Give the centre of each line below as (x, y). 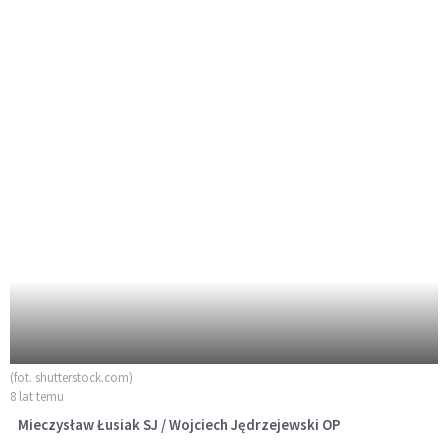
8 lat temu (37, 396)
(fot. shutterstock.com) (71, 377)
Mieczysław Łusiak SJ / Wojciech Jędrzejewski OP (179, 424)
